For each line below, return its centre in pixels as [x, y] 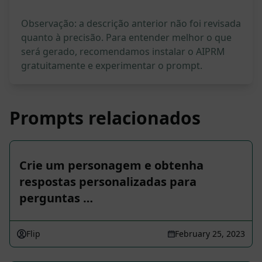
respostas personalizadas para [108, 182]
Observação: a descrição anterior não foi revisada [131, 24]
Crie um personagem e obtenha [111, 166]
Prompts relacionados [105, 118]
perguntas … [56, 198]
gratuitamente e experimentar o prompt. [112, 66]
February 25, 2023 [210, 234]
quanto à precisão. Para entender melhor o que [126, 38]
